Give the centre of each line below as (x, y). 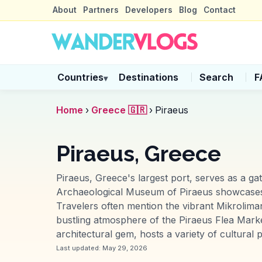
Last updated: (79, 248)
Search (216, 77)
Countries (80, 77)
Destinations (149, 77)
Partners (101, 10)
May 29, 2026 (125, 248)
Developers (149, 10)
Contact (220, 10)
